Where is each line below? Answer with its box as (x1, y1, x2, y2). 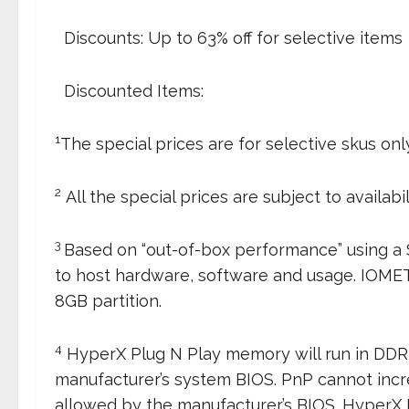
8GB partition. (55, 291, 162, 310)
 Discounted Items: (55, 81, 204, 100)
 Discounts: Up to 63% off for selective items (55, 28, 403, 47)
